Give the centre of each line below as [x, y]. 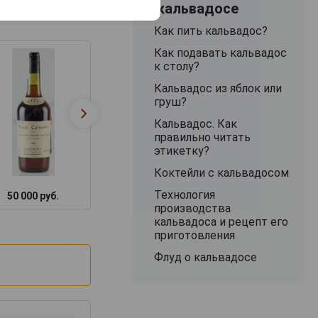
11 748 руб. [158, 196]
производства [192, 208]
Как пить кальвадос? [210, 31]
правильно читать [202, 137]
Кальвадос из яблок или [218, 88]
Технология [184, 194]
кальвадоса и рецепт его [221, 221]
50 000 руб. [33, 196]
